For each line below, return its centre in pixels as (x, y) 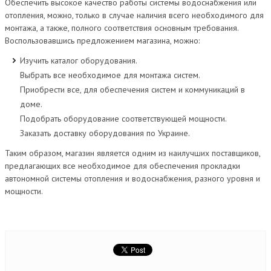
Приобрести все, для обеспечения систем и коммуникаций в (132, 90)
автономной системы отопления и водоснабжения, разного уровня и (132, 178)
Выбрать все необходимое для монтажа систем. (110, 75)
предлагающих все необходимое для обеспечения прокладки (122, 165)
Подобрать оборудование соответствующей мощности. (123, 119)
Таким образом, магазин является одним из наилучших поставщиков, (132, 153)
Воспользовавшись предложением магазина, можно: (102, 40)
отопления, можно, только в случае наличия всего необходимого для (134, 15)
